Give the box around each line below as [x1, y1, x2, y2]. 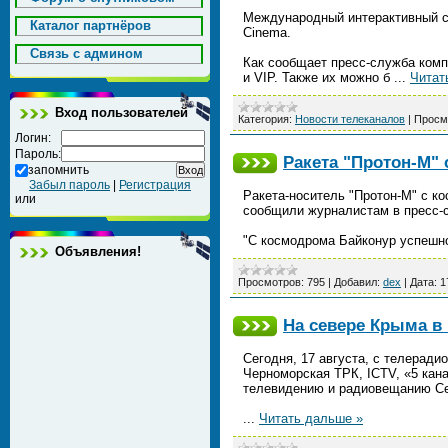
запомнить [28, 163, 89, 177]
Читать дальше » [259, 411, 363, 426]
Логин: [15, 131, 51, 145]
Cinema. [243, 25, 291, 40]
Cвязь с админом [30, 46, 143, 61]
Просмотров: [238, 276, 304, 288]
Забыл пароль [29, 178, 110, 192]
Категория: [238, 113, 292, 125]
